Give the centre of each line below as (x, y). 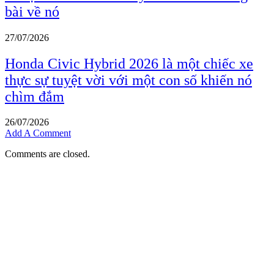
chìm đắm (35, 96)
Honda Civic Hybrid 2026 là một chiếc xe (129, 63)
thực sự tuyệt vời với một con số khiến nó (128, 80)
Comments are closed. (47, 154)
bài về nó (32, 11)
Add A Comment (38, 133)
